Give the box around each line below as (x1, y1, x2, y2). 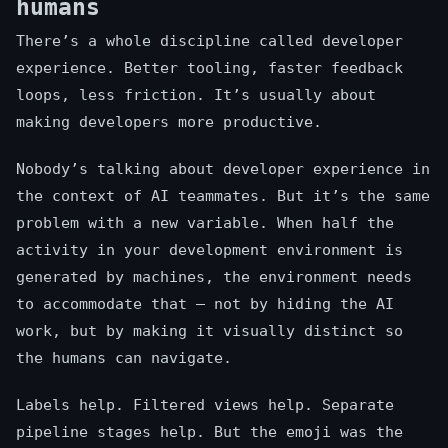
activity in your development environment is (16, 241, 403, 260)
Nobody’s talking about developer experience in (16, 160, 430, 179)
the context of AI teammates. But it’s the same (16, 187, 430, 206)
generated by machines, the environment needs (16, 268, 412, 287)
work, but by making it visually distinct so (16, 322, 403, 341)
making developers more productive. (16, 113, 322, 132)
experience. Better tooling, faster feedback (16, 59, 403, 78)
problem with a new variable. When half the (16, 214, 394, 233)
